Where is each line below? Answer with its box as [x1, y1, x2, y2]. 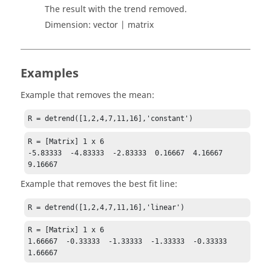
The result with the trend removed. [45, 3, 187, 16]
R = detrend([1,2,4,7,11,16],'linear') [28, 203, 185, 212]
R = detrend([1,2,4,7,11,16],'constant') [28, 114, 194, 123]
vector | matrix [93, 19, 154, 31]
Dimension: [45, 19, 93, 31]
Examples [21, 65, 79, 82]
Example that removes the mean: [21, 89, 154, 102]
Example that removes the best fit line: [21, 177, 177, 191]
